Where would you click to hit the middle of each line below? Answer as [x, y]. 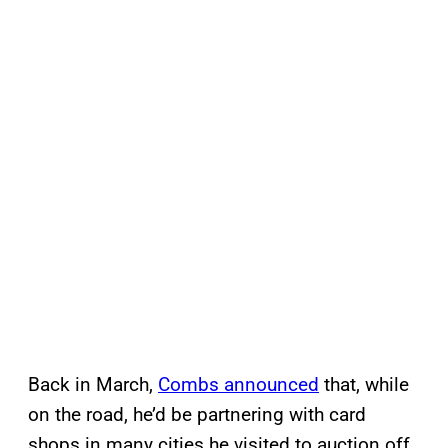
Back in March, [93, 385]
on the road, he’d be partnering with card [197, 415]
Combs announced [238, 385]
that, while [364, 385]
